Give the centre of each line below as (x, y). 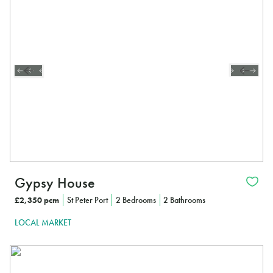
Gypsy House (55, 182)
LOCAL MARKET (43, 223)
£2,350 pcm (37, 200)
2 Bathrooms (185, 200)
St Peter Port (87, 200)
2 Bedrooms (136, 200)
